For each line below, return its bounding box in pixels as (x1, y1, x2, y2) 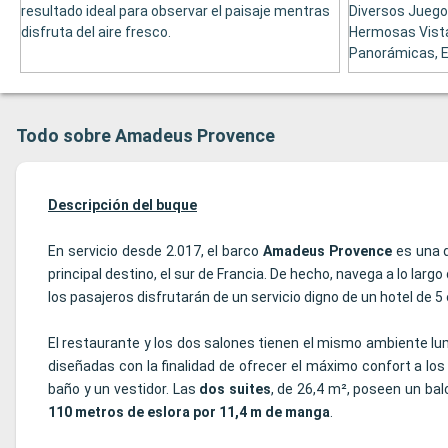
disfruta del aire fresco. (21, 24, 171, 41)
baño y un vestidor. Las (48, 381, 200, 398)
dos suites (199, 381, 271, 398)
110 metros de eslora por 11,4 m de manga (48, 404, 330, 421)
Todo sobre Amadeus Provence (16, 125, 275, 147)
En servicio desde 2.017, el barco (48, 243, 263, 260)
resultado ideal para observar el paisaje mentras (21, 3, 330, 20)
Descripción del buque (48, 197, 197, 214)
